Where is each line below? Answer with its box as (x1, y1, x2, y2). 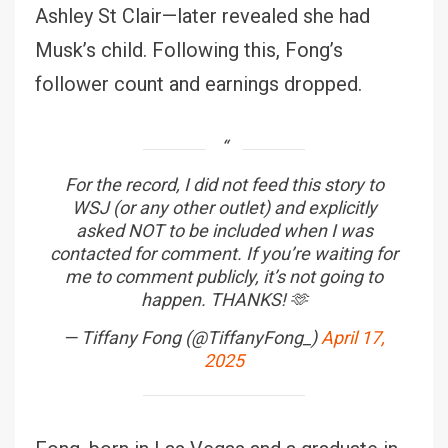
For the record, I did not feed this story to (64, 173, 384, 195)
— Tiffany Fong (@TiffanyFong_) (63, 326, 321, 348)
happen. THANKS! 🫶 (140, 288, 308, 310)
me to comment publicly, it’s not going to (65, 265, 383, 287)
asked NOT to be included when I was (75, 219, 373, 241)
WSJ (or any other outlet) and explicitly (71, 196, 377, 218)
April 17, (321, 326, 385, 348)
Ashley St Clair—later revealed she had (35, 3, 370, 28)
